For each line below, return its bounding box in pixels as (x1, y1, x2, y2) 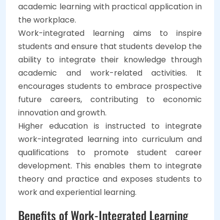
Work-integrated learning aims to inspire (18, 27, 202, 39)
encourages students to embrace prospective (18, 81, 202, 92)
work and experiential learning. (18, 187, 137, 198)
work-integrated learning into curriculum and (18, 134, 202, 145)
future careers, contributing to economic (18, 94, 202, 105)
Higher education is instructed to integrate (18, 120, 202, 132)
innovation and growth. (18, 107, 107, 118)
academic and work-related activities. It (18, 67, 202, 79)
